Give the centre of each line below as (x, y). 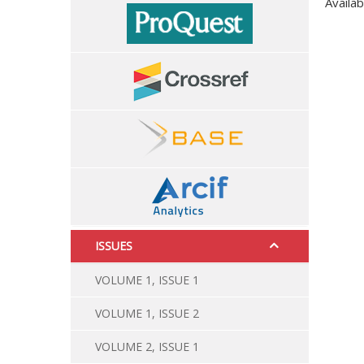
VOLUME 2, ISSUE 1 (147, 347)
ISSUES (114, 246)
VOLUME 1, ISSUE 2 (147, 313)
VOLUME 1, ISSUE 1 (147, 280)
